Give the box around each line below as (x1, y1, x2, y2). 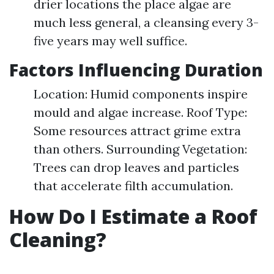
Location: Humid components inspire (34, 86, 248, 102)
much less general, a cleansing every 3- (34, 15, 259, 31)
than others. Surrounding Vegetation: (34, 141, 247, 157)
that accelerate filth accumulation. (34, 178, 233, 194)
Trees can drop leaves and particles (34, 160, 239, 176)
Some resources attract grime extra (34, 123, 241, 139)
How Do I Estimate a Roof (9, 203, 257, 230)
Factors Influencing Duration (9, 58, 263, 82)
